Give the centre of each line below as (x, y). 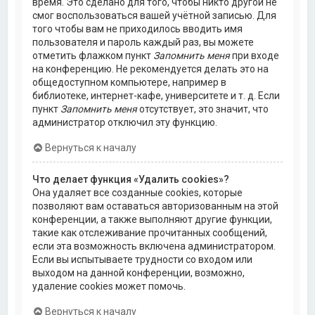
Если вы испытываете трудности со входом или (143, 259)
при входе (255, 55)
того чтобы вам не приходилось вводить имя (138, 28)
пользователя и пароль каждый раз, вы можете (143, 42)
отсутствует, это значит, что (203, 109)
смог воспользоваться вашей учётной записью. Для (155, 15)
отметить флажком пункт (93, 55)
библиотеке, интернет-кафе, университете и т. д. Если (156, 95)
